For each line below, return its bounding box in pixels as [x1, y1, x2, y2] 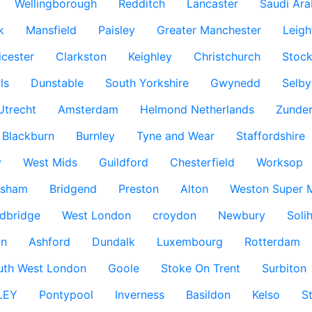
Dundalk [91, 235, 135, 249]
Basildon [185, 288, 231, 302]
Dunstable [30, 76, 84, 90]
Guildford [98, 155, 148, 169]
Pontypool [38, 288, 93, 302]
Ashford [28, 235, 70, 249]
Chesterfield [169, 155, 235, 169]
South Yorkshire [104, 76, 189, 90]
